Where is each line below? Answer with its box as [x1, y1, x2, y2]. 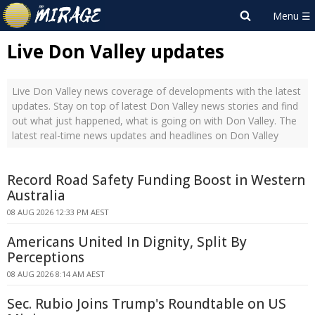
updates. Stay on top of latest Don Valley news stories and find [12, 99, 298, 112]
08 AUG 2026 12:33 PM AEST [7, 207, 109, 217]
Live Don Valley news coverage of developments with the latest [12, 84, 301, 98]
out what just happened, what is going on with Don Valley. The [12, 114, 297, 127]
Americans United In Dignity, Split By [7, 233, 247, 251]
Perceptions [7, 248, 84, 266]
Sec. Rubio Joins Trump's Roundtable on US [7, 295, 286, 313]
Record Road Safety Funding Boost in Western [7, 171, 305, 189]
